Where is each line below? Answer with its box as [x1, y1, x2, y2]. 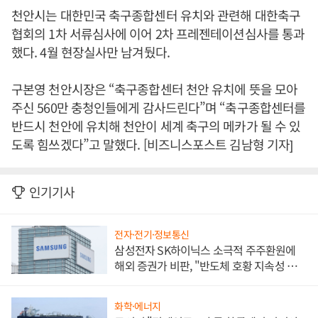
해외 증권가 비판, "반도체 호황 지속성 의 [114, 256, 297, 274]
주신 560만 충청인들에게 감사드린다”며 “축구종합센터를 [11, 98, 306, 117]
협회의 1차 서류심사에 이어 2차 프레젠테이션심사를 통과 [11, 24, 305, 43]
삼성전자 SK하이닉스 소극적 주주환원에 [114, 241, 296, 258]
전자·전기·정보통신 [114, 226, 190, 241]
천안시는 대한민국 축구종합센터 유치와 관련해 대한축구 [11, 6, 300, 25]
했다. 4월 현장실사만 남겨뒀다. [11, 43, 170, 62]
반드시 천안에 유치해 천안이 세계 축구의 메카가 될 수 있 [11, 116, 301, 136]
